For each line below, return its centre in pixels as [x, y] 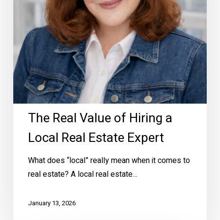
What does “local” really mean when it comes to [109, 161]
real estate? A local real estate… [82, 175]
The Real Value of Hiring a [100, 119]
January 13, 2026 [52, 203]
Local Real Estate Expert [96, 138]
